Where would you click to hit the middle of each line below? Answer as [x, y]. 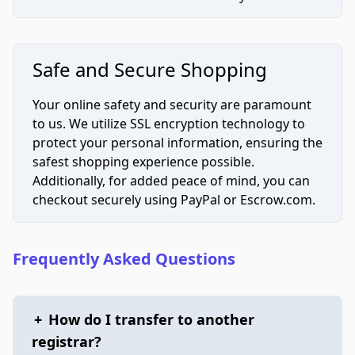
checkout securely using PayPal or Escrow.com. [174, 200]
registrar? [67, 342]
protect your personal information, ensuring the [177, 143]
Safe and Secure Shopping [150, 69]
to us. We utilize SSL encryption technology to [169, 124]
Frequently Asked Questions [124, 259]
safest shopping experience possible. [143, 162]
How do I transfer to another [151, 319]
